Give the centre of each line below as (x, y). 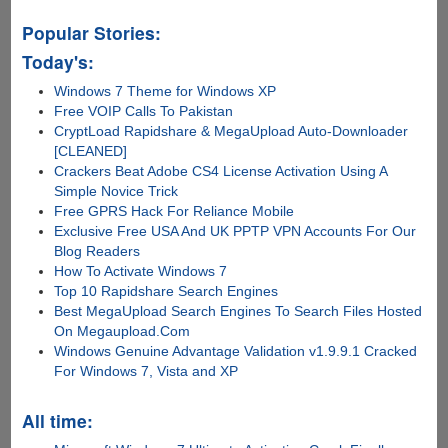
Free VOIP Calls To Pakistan (144, 110)
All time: (57, 420)
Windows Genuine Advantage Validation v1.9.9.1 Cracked (236, 350)
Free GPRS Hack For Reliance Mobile (174, 210)
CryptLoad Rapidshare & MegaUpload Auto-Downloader (231, 130)
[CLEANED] (91, 150)
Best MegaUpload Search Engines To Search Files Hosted (238, 310)
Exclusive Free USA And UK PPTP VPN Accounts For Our (235, 230)
